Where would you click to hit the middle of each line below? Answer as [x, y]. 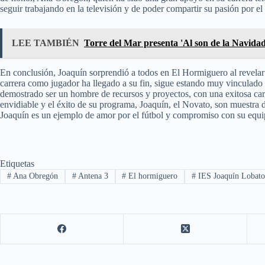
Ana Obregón [34, 176]
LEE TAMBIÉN [46, 43]
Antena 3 [92, 176]
